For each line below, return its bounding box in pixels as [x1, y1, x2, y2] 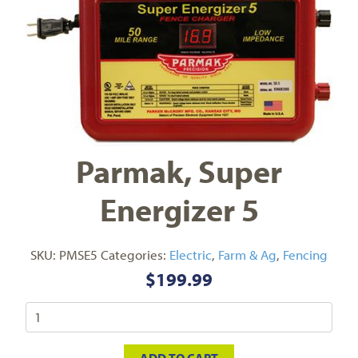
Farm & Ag [218, 245, 276, 263]
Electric [169, 245, 212, 263]
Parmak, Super [76, 149, 282, 191]
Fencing [283, 245, 328, 263]
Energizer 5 [99, 188, 259, 229]
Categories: [101, 245, 169, 263]
